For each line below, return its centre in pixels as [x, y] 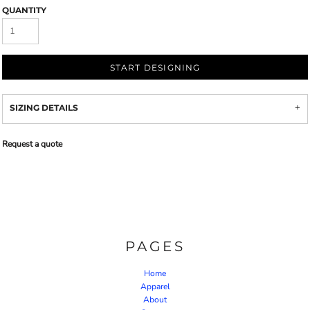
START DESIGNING [155, 68]
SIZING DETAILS [44, 108]
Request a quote [32, 144]
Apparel [155, 286]
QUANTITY [24, 10]
